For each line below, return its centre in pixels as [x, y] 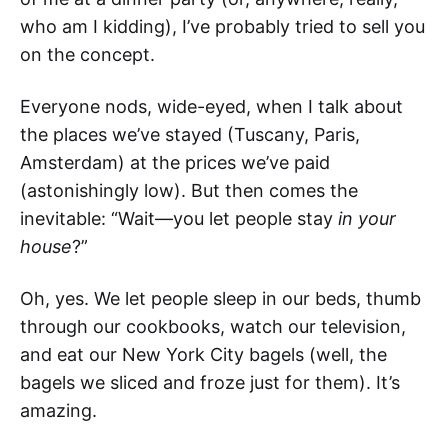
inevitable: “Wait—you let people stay [179, 218]
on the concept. [87, 54]
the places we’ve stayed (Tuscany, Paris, [190, 134]
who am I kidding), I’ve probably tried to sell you [222, 26]
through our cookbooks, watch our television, [213, 326]
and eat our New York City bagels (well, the [203, 354]
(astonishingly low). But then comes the [189, 190]
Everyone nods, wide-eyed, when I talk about [211, 106]
